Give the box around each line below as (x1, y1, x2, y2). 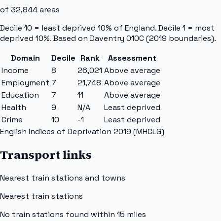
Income (1, 65, 29, 75)
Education (1, 89, 39, 100)
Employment (1, 77, 49, 88)
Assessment (108, 52, 156, 63)
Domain (11, 52, 40, 63)
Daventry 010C (90, 33, 144, 43)
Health (1, 102, 26, 112)
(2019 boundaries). (144, 33, 216, 43)
